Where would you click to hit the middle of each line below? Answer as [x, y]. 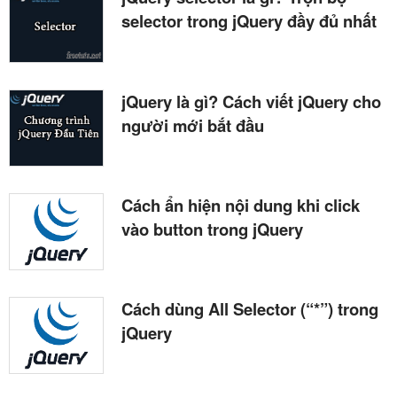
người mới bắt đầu [193, 125]
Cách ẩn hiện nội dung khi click [241, 205]
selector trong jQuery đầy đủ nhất [249, 21]
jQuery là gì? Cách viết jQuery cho [251, 101]
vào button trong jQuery [212, 229]
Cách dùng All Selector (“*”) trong [250, 308]
